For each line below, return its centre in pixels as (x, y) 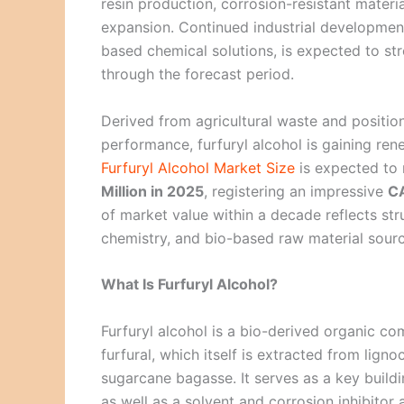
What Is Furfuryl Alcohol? (189, 285)
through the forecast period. (197, 74)
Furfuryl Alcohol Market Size (198, 167)
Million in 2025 (152, 191)
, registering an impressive (296, 191)
